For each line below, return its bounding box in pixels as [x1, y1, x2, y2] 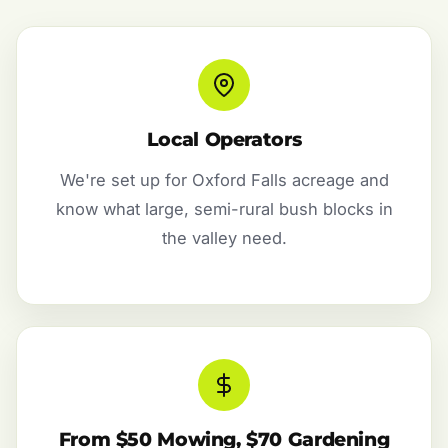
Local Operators [146, 128, 302, 152]
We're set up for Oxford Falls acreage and [59, 170, 389, 191]
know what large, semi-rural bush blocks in [55, 199, 393, 220]
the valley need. [161, 228, 287, 249]
